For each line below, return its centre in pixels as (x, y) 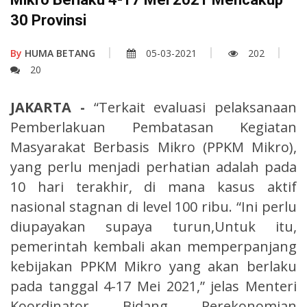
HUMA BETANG (59, 53)
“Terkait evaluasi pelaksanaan (195, 107)
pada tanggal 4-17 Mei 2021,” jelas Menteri (153, 286)
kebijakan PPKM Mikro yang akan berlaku (153, 266)
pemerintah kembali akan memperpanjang (153, 246)
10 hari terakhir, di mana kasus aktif (153, 186)
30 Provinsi (48, 20)
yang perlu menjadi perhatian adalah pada (153, 167)
